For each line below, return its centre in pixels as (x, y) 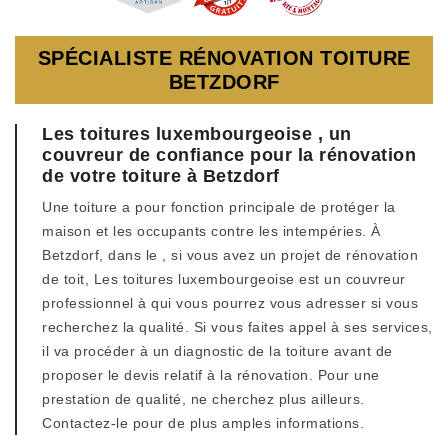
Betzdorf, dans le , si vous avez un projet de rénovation (230, 255)
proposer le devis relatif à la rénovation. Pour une (211, 375)
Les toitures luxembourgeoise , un (197, 134)
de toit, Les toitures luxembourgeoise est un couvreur (224, 279)
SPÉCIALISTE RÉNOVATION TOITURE (224, 58)
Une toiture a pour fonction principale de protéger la (219, 207)
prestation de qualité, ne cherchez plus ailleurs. (203, 399)
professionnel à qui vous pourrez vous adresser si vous (230, 303)
